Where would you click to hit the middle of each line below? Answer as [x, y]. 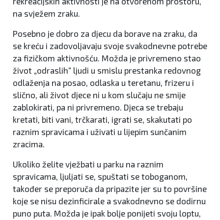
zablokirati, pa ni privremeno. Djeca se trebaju [98, 107]
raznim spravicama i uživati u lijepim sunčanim [100, 132]
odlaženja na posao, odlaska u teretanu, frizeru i [103, 83]
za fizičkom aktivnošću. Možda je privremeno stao [107, 58]
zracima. [29, 144]
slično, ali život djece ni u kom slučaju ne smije [99, 95]
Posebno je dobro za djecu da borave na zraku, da [105, 34]
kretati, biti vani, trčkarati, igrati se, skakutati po [102, 120]
